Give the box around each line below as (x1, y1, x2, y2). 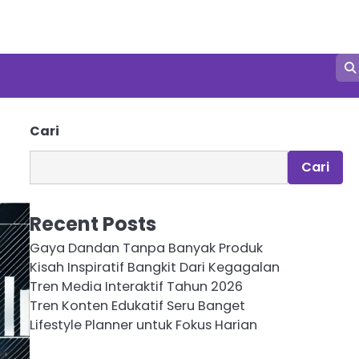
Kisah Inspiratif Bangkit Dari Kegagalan (29, 258, 280, 277)
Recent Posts (29, 211, 156, 238)
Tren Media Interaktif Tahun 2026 (29, 277, 243, 296)
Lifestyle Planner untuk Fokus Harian (29, 316, 257, 335)
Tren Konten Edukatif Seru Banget (29, 296, 245, 316)
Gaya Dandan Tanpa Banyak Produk (29, 239, 263, 258)
